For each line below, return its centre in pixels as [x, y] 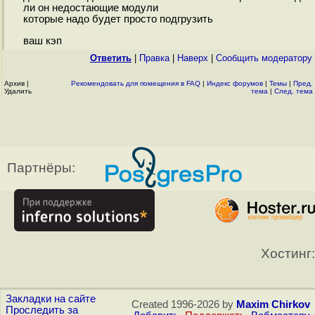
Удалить [18, 91]
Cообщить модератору [264, 58]
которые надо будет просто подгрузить [118, 19]
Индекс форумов [235, 83]
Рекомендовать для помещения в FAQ [136, 83]
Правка [154, 58]
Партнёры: [41, 168]
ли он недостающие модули [90, 8]
